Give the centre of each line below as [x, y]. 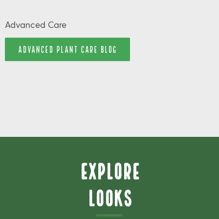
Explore [109, 169]
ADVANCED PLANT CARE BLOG [67, 49]
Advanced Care [36, 24]
